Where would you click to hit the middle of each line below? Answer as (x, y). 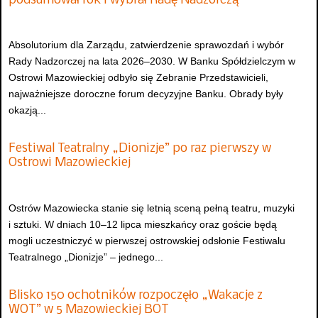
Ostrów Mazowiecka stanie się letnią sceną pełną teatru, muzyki (152, 208)
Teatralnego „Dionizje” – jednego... (86, 257)
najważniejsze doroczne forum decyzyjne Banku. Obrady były (146, 93)
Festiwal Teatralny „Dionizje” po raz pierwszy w (140, 149)
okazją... (27, 110)
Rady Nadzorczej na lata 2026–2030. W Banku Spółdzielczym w (152, 61)
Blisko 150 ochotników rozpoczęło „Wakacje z (136, 296)
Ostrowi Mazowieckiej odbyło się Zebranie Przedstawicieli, (138, 77)
